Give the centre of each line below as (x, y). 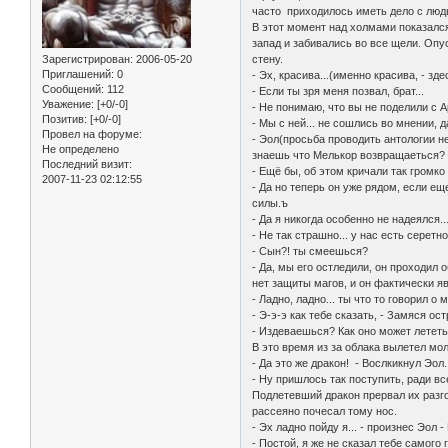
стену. (268, 59)
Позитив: (64, 119)
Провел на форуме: (92, 134)
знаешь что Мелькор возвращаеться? (349, 155)
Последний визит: (87, 164)
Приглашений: (78, 74)
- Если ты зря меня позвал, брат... (338, 91)
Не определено (80, 149)
